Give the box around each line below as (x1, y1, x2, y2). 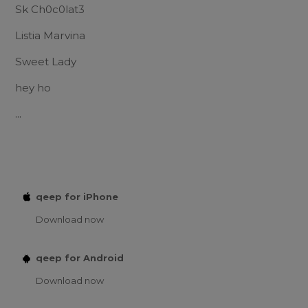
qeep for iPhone (36, 190, 118, 202)
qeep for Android (36, 252, 124, 263)
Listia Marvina (15, 28, 85, 42)
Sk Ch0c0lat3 (15, 2, 85, 16)
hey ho (15, 80, 51, 94)
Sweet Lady (15, 54, 76, 68)
